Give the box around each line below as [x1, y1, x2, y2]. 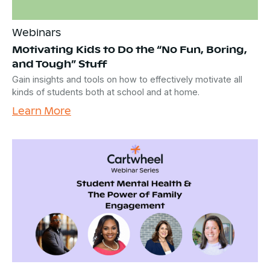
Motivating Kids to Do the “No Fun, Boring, [12, 41, 247, 56]
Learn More [12, 102, 71, 118]
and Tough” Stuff [12, 55, 107, 71]
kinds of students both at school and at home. [12, 86, 199, 97]
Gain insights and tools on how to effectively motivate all [12, 74, 242, 84]
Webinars [12, 24, 61, 39]
